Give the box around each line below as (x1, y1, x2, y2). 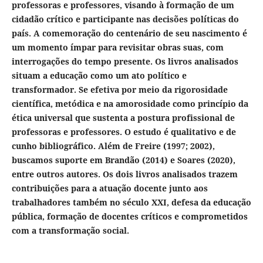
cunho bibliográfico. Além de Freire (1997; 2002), (11, 140, 215, 152)
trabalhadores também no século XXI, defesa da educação (11, 197, 251, 208)
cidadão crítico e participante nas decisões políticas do (11, 14, 239, 25)
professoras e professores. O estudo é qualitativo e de (11, 126, 236, 138)
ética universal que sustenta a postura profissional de (11, 112, 235, 124)
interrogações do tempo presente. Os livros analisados (11, 56, 238, 68)
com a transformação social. (11, 225, 129, 237)
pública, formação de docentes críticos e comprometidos (11, 211, 248, 222)
